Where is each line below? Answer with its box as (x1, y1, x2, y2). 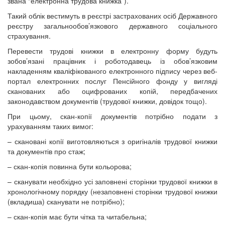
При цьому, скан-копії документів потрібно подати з (8, 110, 217, 121)
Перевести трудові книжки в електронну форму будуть (8, 45, 217, 56)
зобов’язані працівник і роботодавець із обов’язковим (8, 55, 217, 66)
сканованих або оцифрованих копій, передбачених (8, 85, 217, 96)
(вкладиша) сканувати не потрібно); (8, 196, 125, 206)
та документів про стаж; (8, 146, 85, 156)
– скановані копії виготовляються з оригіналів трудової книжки (8, 136, 217, 146)
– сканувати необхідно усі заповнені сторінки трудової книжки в (8, 176, 217, 186)
